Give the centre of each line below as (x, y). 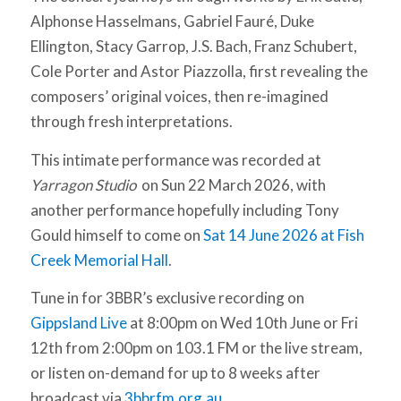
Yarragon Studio (84, 184)
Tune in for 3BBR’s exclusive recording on (167, 298)
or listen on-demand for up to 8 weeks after (175, 373)
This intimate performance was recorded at (175, 159)
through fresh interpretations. (131, 122)
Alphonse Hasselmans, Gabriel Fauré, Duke (172, 21)
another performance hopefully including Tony (184, 209)
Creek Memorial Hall (99, 260)
